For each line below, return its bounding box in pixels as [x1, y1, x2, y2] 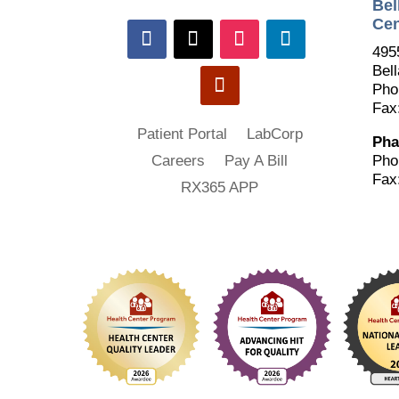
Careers [151, 152, 206, 170]
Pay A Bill [224, 152, 289, 170]
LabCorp [246, 126, 303, 143]
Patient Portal [136, 126, 227, 143]
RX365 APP [181, 179, 259, 197]
